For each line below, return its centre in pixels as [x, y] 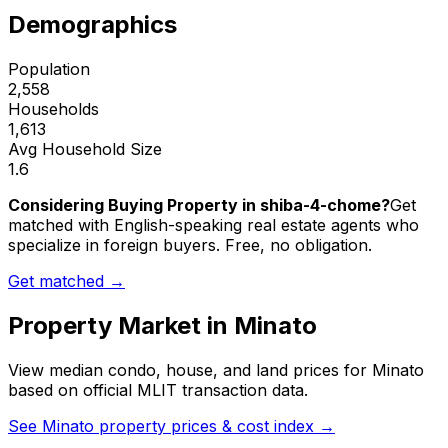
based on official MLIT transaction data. [158, 390]
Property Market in [121, 326]
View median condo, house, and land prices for [190, 370]
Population [49, 69]
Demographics [92, 25]
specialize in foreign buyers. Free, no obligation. [190, 245]
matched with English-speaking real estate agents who [213, 225]
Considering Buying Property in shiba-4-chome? [199, 205]
